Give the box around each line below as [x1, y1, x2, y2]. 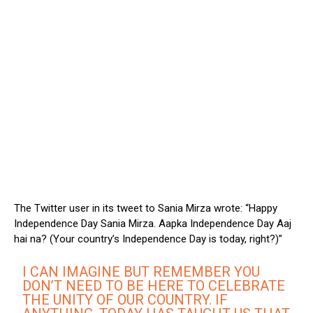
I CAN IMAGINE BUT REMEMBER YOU [22, 263, 261, 281]
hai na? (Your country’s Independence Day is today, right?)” [14, 233, 282, 246]
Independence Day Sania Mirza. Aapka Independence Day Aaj [14, 217, 291, 231]
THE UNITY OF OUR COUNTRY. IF [22, 291, 228, 309]
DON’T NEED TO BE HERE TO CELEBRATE [22, 277, 286, 295]
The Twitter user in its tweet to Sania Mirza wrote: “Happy [14, 202, 277, 215]
